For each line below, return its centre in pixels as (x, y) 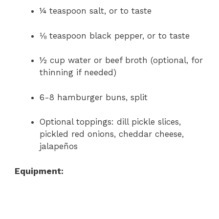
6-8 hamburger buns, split (94, 97)
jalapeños (59, 146)
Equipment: (39, 171)
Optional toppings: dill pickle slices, (110, 122)
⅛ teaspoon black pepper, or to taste (115, 35)
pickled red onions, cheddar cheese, (112, 134)
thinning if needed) (78, 73)
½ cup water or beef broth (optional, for (121, 60)
